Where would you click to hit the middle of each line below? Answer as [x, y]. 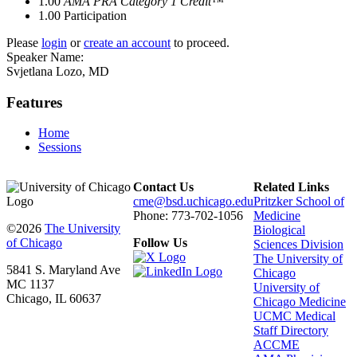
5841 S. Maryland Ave [63, 270]
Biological [279, 230]
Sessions [60, 147]
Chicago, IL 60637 [54, 299]
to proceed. [200, 43]
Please [24, 43]
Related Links [291, 187]
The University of [298, 259]
